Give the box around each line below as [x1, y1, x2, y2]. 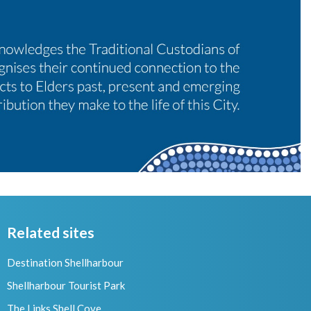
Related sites [7, 224, 94, 242]
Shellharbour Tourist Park [7, 279, 125, 292]
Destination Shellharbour [7, 256, 124, 269]
